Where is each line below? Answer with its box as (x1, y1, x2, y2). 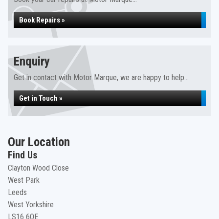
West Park (8, 175, 40, 185)
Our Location (8, 135, 70, 149)
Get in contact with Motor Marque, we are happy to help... (14, 73, 189, 82)
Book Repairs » (19, 16, 65, 24)
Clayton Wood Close (8, 163, 69, 173)
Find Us (8, 149, 37, 161)
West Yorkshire (8, 200, 54, 209)
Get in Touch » (19, 94, 63, 103)
